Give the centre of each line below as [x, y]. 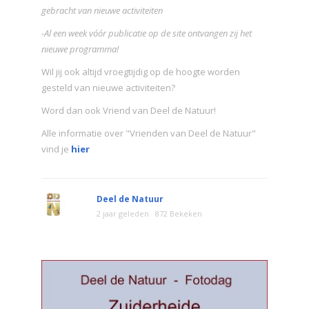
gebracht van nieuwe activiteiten [102, 10]
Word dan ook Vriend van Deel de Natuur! [129, 110]
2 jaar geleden [123, 213]
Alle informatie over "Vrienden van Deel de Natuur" [149, 133]
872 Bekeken [179, 213]
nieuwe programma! [80, 49]
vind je [55, 149]
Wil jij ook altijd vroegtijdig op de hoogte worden [141, 71]
